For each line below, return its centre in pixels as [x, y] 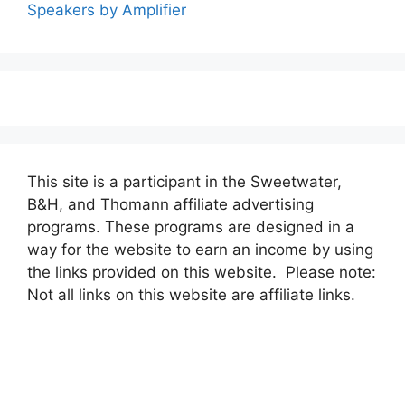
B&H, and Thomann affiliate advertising [170, 204]
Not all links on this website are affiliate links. [191, 294]
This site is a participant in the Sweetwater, [184, 181]
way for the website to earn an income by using [200, 249]
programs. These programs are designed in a [191, 226]
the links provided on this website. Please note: [202, 272]
